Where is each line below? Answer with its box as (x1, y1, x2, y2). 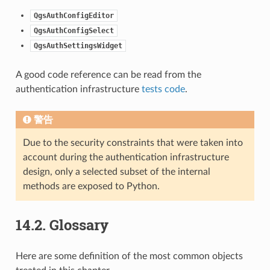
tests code (141, 84, 185, 94)
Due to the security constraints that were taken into (22, 137, 243, 148)
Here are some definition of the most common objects (15, 251, 243, 261)
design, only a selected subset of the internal (22, 166, 210, 177)
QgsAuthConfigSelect (33, 26, 114, 35)
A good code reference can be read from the (15, 69, 201, 80)
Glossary (49, 215, 108, 234)
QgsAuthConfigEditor (33, 11, 114, 20)
